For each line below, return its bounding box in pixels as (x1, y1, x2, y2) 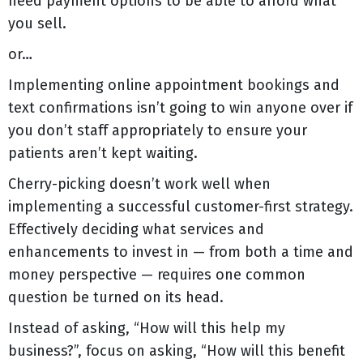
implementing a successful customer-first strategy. (8, 197, 353, 216)
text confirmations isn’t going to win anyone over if (8, 98, 352, 117)
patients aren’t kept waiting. (8, 143, 198, 162)
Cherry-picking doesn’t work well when (8, 174, 271, 193)
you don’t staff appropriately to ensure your (8, 121, 307, 139)
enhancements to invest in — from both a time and (8, 242, 353, 261)
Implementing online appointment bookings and (8, 75, 340, 94)
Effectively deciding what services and (8, 220, 264, 238)
